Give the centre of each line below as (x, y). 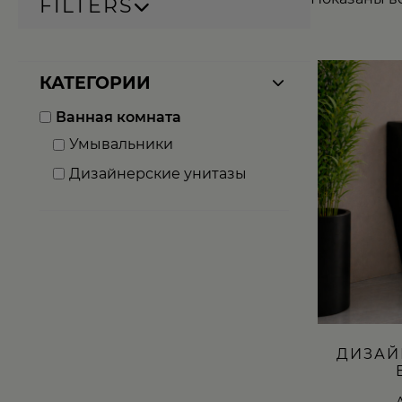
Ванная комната (118, 118)
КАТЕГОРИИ (95, 83)
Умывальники (121, 144)
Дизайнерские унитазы (158, 173)
